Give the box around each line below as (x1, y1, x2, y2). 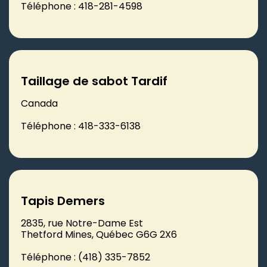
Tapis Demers (21, 192, 105, 209)
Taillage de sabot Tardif (21, 72, 167, 89)
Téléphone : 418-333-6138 (21, 119, 141, 133)
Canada (21, 96, 58, 110)
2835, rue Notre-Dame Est (21, 216, 143, 230)
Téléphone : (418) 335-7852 (21, 250, 150, 264)
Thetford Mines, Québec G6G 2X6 (21, 227, 177, 241)
